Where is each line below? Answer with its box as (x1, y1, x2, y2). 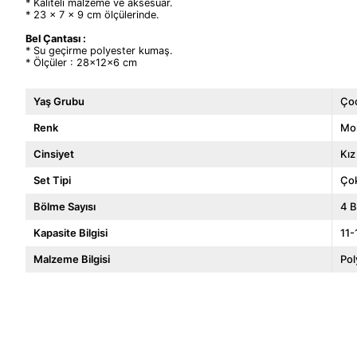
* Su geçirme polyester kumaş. (25, 45, 173, 57)
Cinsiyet (33, 147, 74, 160)
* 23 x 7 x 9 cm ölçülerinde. (25, 9, 159, 21)
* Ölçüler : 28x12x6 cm (25, 57, 137, 69)
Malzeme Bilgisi (33, 253, 110, 265)
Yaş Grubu (33, 95, 84, 108)
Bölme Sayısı (33, 200, 96, 213)
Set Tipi (33, 174, 71, 186)
